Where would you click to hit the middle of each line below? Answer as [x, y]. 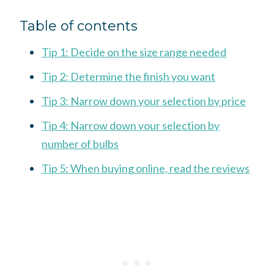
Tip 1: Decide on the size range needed [134, 52]
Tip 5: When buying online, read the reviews [146, 168]
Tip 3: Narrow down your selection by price [144, 101]
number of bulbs [80, 143]
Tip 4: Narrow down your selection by [131, 125]
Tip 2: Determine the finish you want [128, 76]
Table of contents [79, 26]
